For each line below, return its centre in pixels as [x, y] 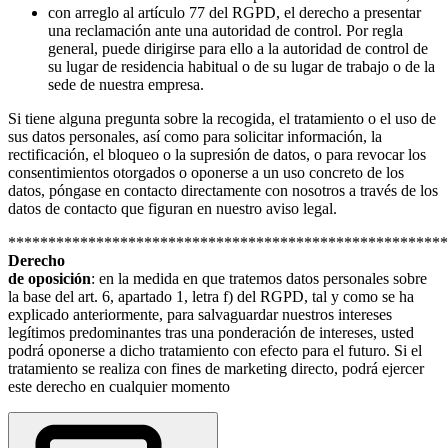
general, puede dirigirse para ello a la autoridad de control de [238, 48]
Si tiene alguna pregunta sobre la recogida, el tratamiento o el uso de [222, 118]
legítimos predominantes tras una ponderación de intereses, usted [211, 332]
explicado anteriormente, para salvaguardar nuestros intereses [200, 314]
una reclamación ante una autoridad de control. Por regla [225, 30]
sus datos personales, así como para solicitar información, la [195, 136]
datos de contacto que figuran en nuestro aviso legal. [172, 208]
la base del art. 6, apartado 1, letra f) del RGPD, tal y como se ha [211, 296]
